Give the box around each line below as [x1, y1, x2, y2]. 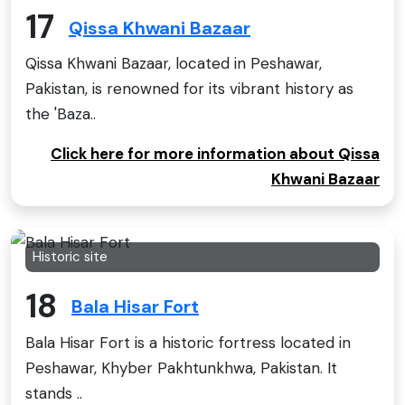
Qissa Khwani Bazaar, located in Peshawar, [25, 53, 322, 74]
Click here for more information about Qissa [51, 144, 380, 165]
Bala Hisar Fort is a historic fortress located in [25, 332, 351, 353]
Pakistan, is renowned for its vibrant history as [25, 79, 353, 99]
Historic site [33, 248, 108, 267]
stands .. [25, 382, 82, 403]
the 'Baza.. [25, 104, 96, 125]
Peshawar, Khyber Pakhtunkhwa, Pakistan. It [25, 357, 337, 378]
